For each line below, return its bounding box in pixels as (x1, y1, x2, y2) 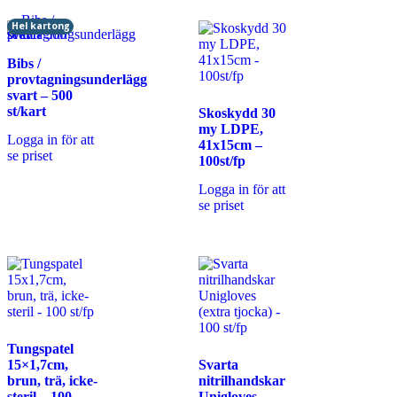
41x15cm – (198, 136, 262, 152)
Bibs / (7, 55, 41, 71)
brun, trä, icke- (7, 373, 97, 389)
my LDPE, (198, 121, 263, 136)
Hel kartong (11, 19, 70, 33)
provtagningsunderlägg (7, 71, 147, 87)
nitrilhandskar (198, 373, 285, 389)
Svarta (198, 357, 238, 373)
